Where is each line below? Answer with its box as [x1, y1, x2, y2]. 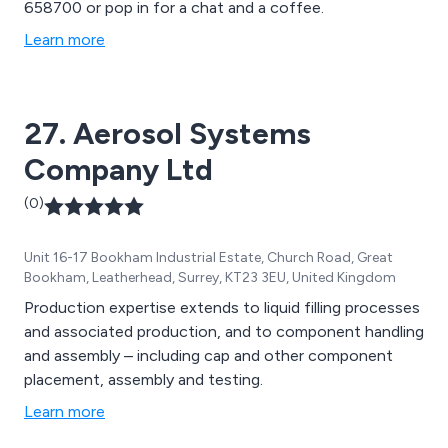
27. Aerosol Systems [24, 114, 311, 152]
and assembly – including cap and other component [24, 345, 393, 365]
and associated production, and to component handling [24, 321, 424, 341]
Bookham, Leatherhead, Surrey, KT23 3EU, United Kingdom [24, 268, 396, 286]
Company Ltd [24, 150, 213, 188]
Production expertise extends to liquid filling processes [24, 297, 420, 317]
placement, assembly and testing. [24, 369, 263, 389]
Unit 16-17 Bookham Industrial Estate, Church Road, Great [24, 248, 393, 266]
